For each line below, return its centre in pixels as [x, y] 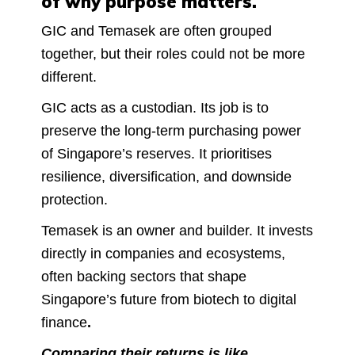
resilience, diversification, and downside [166, 176]
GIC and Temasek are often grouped [157, 31]
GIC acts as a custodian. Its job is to [155, 107]
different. [69, 76]
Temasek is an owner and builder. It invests [177, 230]
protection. [74, 199]
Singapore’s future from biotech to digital [169, 299]
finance [64, 322]
